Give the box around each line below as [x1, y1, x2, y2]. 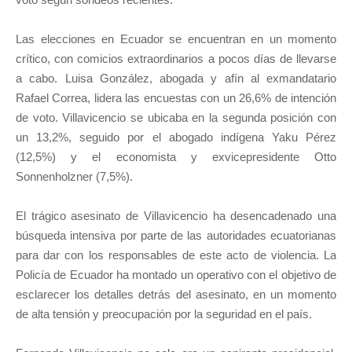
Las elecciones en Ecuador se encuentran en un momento [16, 32, 336, 46]
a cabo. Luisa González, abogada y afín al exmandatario [16, 71, 336, 85]
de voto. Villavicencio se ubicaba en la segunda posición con [16, 111, 336, 124]
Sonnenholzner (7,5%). [16, 170, 133, 183]
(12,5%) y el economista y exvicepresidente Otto [16, 150, 336, 163]
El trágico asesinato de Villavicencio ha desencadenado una [16, 209, 336, 222]
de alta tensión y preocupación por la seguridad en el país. [16, 307, 312, 321]
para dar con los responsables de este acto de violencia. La [16, 248, 336, 262]
